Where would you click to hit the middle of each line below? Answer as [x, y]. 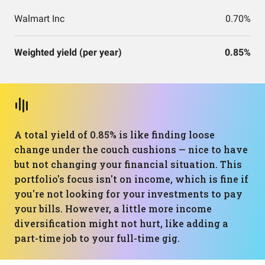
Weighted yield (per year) [68, 52]
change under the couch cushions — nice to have [131, 149]
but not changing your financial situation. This [128, 164]
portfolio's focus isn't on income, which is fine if [131, 179]
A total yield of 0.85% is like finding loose [114, 135]
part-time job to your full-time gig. [97, 238]
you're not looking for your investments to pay [128, 194]
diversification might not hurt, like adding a [121, 223]
